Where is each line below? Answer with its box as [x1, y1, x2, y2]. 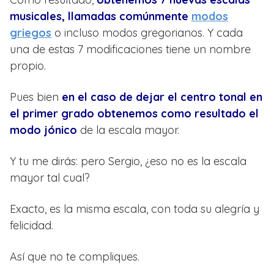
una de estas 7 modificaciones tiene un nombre [10, 42, 251, 56]
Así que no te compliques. [10, 250, 139, 264]
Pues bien [10, 90, 62, 104]
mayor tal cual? [10, 171, 90, 185]
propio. [10, 59, 46, 73]
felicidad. [10, 218, 53, 232]
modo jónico [10, 123, 80, 137]
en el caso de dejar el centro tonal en [62, 90, 262, 104]
